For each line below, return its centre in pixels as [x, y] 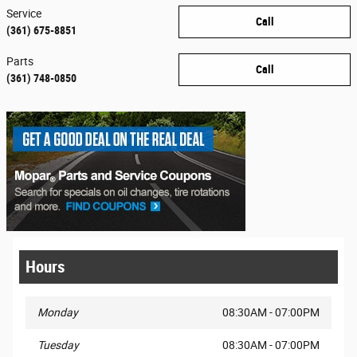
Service [24, 13]
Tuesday [58, 345]
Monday [58, 312]
